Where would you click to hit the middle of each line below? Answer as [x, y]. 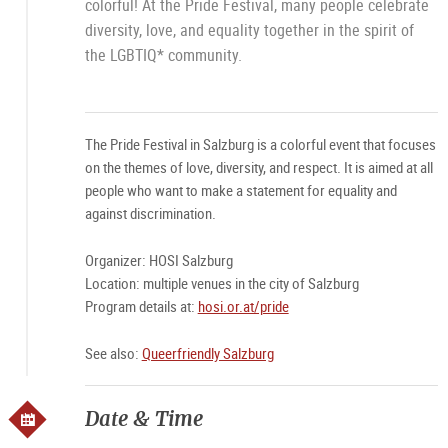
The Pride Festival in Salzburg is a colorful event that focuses [260, 144]
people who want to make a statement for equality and [240, 190]
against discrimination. [150, 213]
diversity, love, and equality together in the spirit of [249, 30]
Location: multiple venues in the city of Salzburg [221, 283]
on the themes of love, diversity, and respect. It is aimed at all [258, 167]
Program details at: [141, 306]
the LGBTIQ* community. [163, 55]
